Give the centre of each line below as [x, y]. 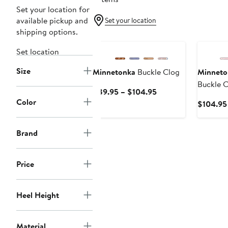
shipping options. [47, 32]
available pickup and [52, 21]
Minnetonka [114, 72]
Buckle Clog [158, 72]
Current [170, 91]
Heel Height [38, 195]
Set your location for [53, 9]
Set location [38, 52]
